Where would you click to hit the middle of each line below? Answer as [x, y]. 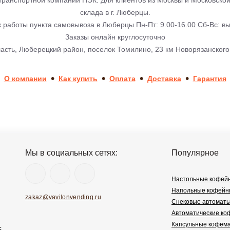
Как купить [78, 79]
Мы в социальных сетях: [71, 153]
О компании [25, 79]
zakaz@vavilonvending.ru [63, 197]
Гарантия [209, 79]
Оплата [122, 79]
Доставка [164, 79]
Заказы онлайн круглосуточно [115, 37]
